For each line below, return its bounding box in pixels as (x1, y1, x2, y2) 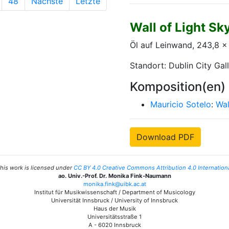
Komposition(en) (130, 79, 225, 94)
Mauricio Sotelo (150, 99, 211, 109)
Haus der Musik (93, 205, 136, 212)
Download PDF (136, 132, 194, 142)
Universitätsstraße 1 (87, 213, 142, 220)
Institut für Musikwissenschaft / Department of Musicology (34, 189, 195, 196)
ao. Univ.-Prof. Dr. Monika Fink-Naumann (58, 172, 171, 179)
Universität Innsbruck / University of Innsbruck (51, 197, 178, 204)
